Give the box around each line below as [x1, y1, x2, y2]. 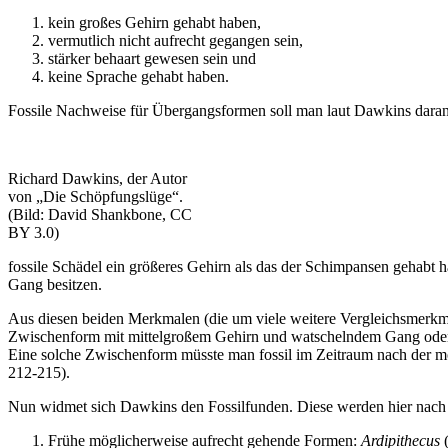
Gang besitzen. [8, 275, 102, 293]
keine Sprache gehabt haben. [48, 67, 229, 85]
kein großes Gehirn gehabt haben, [48, 13, 261, 31]
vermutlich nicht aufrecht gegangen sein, [48, 31, 303, 49]
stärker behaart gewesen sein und [48, 49, 256, 67]
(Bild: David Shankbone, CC [8, 205, 192, 223]
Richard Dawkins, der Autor [8, 169, 187, 187]
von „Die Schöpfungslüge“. [8, 187, 183, 205]
